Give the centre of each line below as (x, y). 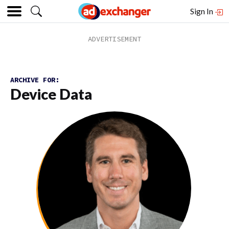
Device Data (51, 94)
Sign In (202, 11)
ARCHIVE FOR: (35, 80)
